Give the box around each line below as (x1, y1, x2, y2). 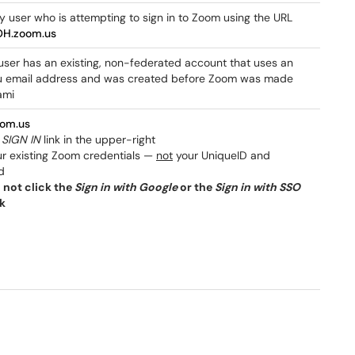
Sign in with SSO (215, 180, 300, 194)
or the (177, 180, 215, 194)
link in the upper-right (40, 132, 155, 147)
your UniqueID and (173, 148, 270, 162)
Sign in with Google (74, 180, 177, 194)
